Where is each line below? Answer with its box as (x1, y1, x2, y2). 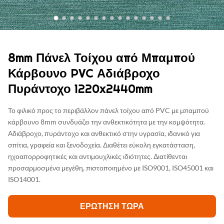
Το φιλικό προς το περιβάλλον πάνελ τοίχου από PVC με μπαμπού (8, 106, 209, 114)
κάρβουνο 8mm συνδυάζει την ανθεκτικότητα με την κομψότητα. (8, 117, 205, 126)
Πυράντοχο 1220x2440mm (8, 81, 152, 96)
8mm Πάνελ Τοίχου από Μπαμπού (8, 50, 195, 65)
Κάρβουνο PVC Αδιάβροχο (8, 65, 160, 81)
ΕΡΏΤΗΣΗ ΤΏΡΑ (80, 201, 144, 211)
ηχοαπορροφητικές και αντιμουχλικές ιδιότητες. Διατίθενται (8, 152, 187, 160)
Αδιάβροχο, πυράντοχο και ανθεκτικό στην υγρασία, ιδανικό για (8, 129, 200, 137)
